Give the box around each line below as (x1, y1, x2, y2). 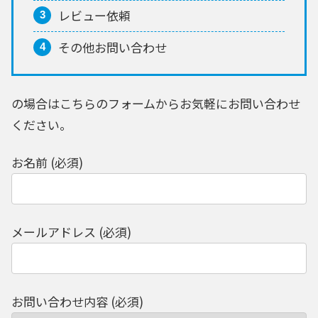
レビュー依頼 (58, 6, 131, 25)
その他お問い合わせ (58, 38, 168, 56)
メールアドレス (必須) (11, 223, 131, 241)
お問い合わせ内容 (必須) (11, 292, 143, 311)
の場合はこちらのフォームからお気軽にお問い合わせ (11, 94, 300, 112)
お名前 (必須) (11, 153, 83, 172)
